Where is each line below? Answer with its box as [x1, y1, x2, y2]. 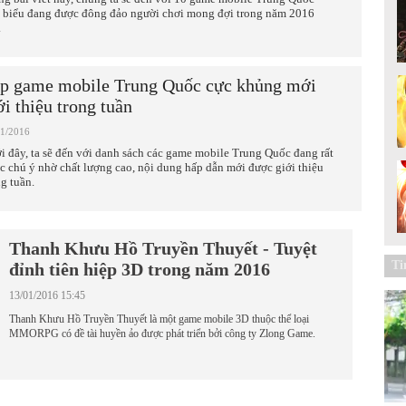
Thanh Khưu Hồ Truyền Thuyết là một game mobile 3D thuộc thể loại [9, 313, 309, 325]
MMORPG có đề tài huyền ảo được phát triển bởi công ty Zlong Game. [9, 327, 315, 340]
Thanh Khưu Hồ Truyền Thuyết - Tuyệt [9, 238, 317, 258]
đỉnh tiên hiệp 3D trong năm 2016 [9, 259, 270, 279]
